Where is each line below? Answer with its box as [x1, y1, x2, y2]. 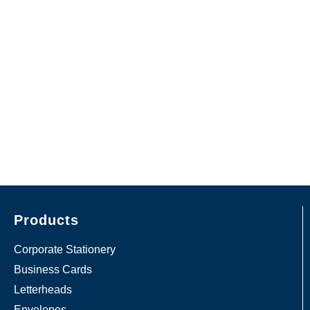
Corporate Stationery [14, 244, 116, 255]
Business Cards [14, 264, 92, 275]
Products [14, 212, 79, 228]
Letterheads [14, 284, 72, 295]
